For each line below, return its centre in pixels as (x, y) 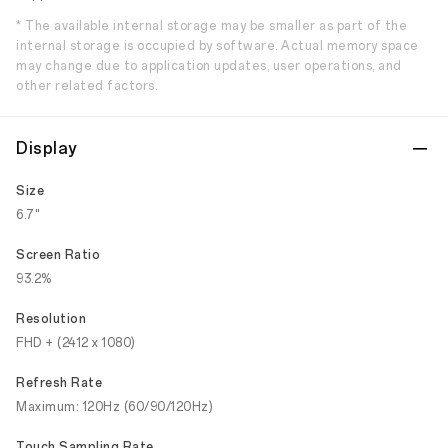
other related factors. (86, 86)
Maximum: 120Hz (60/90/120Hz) (114, 407)
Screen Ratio (58, 255)
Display (46, 148)
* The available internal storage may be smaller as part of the (211, 26)
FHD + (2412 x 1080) (76, 343)
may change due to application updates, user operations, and (209, 66)
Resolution (51, 319)
